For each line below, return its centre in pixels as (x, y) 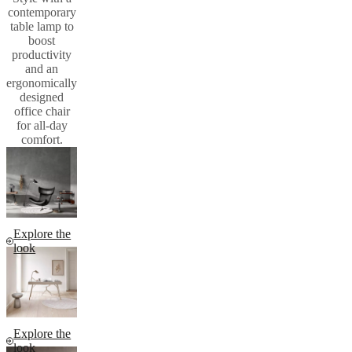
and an (42, 68)
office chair (42, 111)
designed (42, 97)
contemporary (42, 12)
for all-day (42, 125)
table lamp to (42, 26)
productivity (42, 54)
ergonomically (42, 82)
